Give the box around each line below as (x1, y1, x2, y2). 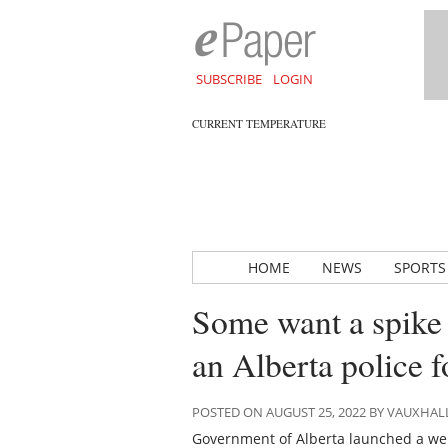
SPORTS (393, 258, 446, 277)
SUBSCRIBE (195, 70, 262, 88)
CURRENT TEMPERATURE (192, 116, 326, 131)
